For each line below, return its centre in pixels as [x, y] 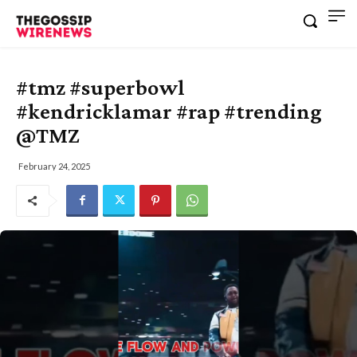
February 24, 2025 [54, 166]
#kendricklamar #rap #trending [169, 111]
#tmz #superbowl [100, 87]
